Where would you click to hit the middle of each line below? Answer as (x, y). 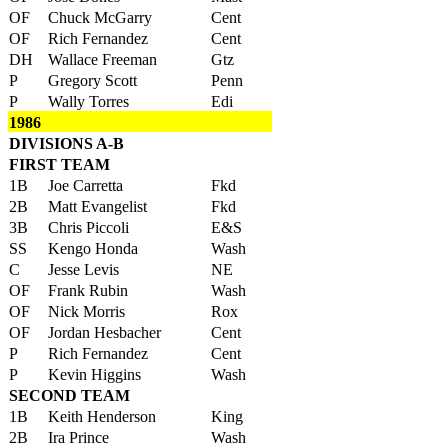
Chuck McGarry (100, 17)
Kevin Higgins (94, 374)
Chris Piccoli (88, 227)
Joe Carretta (85, 185)
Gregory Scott (92, 80)
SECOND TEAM (69, 395)
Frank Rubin (88, 290)
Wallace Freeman (102, 59)
